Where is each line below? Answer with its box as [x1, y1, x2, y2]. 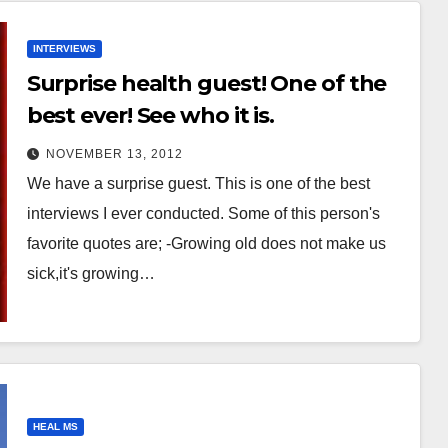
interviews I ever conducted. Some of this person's [26, 204, 380, 222]
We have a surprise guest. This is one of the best [26, 174, 370, 192]
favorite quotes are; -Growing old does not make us [26, 234, 386, 252]
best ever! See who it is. [26, 101, 275, 129]
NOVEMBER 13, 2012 [45, 146, 183, 161]
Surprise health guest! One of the [26, 69, 387, 97]
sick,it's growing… [26, 264, 155, 282]
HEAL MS [32, 420, 78, 432]
